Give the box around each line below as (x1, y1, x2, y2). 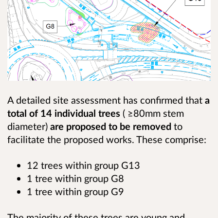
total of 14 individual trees (7, 107, 120, 119)
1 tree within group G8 (27, 172, 124, 184)
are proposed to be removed (50, 120, 171, 132)
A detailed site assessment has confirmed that (7, 94, 205, 106)
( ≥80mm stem (120, 107, 184, 119)
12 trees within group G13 (27, 159, 140, 171)
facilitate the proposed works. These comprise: (7, 133, 206, 145)
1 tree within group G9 (27, 185, 124, 198)
